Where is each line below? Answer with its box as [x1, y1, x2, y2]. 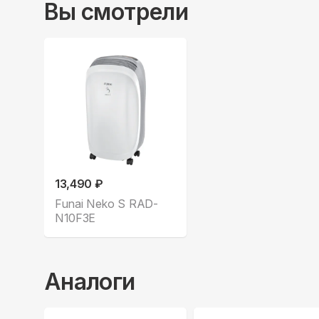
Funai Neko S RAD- [55, 196, 158, 211]
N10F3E [55, 210, 96, 225]
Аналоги [44, 267, 135, 296]
